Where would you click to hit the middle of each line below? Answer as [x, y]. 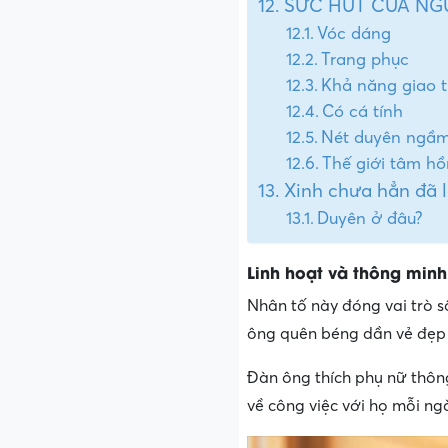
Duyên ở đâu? [370, 218]
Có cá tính [363, 111]
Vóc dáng [354, 33]
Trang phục [365, 59]
